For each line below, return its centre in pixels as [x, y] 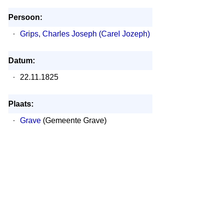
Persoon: [25, 17]
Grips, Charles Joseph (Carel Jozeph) [85, 34]
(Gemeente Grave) [73, 120]
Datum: [21, 61]
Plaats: [21, 104]
